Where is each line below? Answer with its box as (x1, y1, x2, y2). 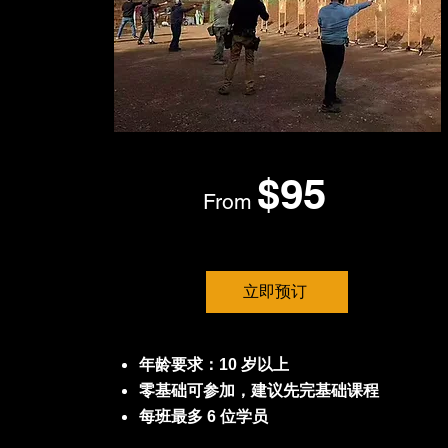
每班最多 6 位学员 (139, 408, 269, 426)
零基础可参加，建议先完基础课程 (139, 382, 380, 400)
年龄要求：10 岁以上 (139, 356, 290, 374)
